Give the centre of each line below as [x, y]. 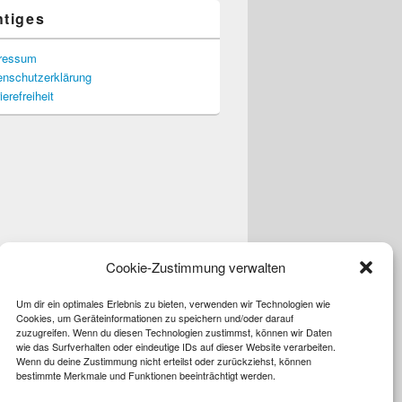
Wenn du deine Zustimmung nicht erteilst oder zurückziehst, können [164, 361]
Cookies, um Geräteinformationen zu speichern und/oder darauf [155, 318]
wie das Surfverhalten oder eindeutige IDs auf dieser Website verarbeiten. [176, 346]
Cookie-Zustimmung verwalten [196, 267]
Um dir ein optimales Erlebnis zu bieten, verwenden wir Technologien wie [173, 303]
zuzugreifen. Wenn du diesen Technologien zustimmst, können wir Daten [174, 332]
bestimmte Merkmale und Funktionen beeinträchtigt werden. [146, 375]
